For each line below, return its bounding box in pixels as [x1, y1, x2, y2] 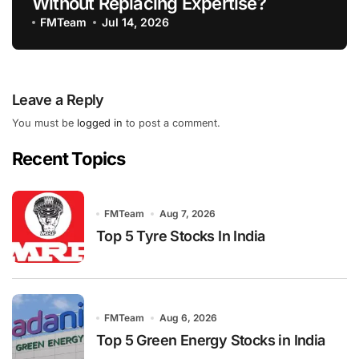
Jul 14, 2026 [101, 15, 169, 30]
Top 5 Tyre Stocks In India [96, 228, 265, 245]
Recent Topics [12, 147, 126, 169]
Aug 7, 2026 [159, 208, 216, 220]
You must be [12, 116, 77, 129]
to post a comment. [123, 116, 220, 129]
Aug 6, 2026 [159, 311, 217, 324]
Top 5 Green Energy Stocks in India [96, 331, 325, 349]
